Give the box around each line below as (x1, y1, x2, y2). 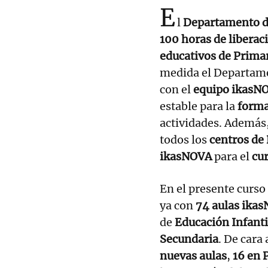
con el (160, 82, 193, 96)
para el (212, 149, 252, 163)
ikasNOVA (160, 149, 212, 163)
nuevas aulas (160, 248, 227, 263)
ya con (160, 198, 196, 212)
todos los (160, 132, 209, 147)
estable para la (160, 99, 237, 113)
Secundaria (160, 232, 218, 246)
